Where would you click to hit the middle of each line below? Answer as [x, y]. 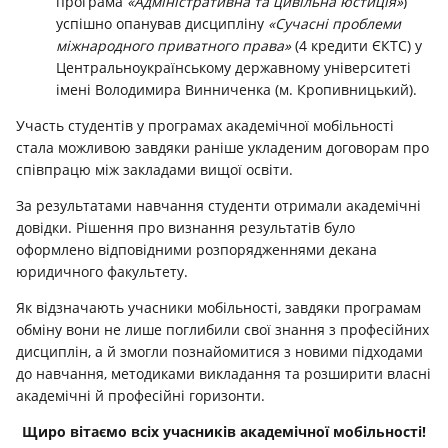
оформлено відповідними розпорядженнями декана [196, 249]
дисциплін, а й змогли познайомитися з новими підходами [219, 351]
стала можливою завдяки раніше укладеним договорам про [222, 147]
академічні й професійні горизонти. [140, 395]
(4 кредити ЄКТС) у [356, 45]
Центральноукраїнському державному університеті [233, 67]
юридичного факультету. [102, 271]
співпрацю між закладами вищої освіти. [154, 169]
